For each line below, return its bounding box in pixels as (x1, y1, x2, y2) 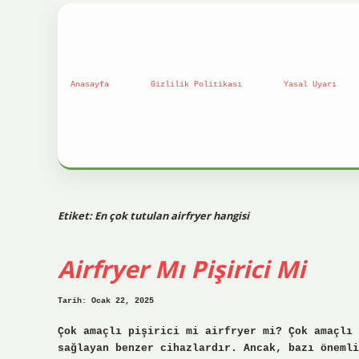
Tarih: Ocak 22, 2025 (58, 296, 154, 306)
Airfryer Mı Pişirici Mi (58, 252, 305, 286)
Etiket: (58, 208, 95, 223)
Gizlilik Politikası (151, 80, 242, 90)
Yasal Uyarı (284, 80, 337, 90)
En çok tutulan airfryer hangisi (95, 208, 249, 223)
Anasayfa (71, 80, 109, 90)
